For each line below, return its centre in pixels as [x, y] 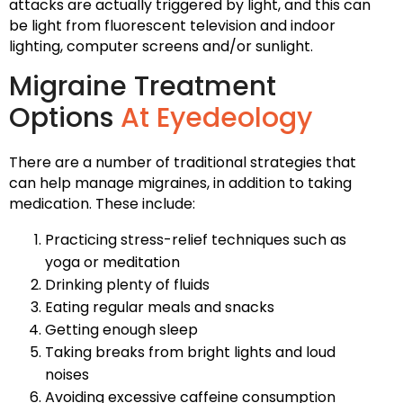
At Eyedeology [213, 117]
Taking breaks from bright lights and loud [190, 352]
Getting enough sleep [121, 329]
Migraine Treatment [143, 86]
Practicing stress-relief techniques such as [196, 239]
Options [61, 117]
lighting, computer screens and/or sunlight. [161, 46]
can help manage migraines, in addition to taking [180, 183]
